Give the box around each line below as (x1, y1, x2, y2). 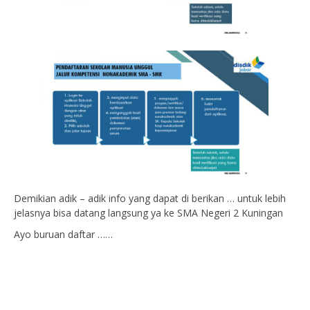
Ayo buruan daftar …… (14, 228, 113, 241)
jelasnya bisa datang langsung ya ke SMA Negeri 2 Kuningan (14, 206, 283, 220)
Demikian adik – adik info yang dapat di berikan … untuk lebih (14, 192, 286, 206)
